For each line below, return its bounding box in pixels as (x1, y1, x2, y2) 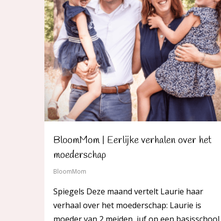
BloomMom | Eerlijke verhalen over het (53, 134, 212, 147)
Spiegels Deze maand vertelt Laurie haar (53, 186, 203, 197)
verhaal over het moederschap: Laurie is (53, 200, 201, 211)
